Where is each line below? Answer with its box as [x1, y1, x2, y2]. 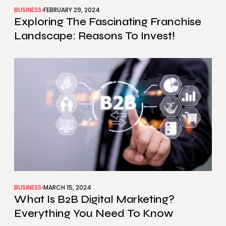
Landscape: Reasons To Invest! [14, 29, 175, 42]
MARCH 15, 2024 [43, 183, 91, 192]
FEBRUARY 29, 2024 [43, 5, 100, 14]
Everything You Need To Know [14, 206, 173, 220]
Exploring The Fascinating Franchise [14, 15, 201, 28]
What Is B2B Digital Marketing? [14, 192, 175, 206]
